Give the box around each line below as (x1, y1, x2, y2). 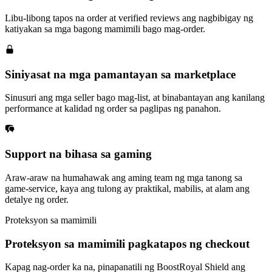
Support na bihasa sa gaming (5, 148, 152, 161)
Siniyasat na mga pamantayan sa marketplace (5, 67, 236, 81)
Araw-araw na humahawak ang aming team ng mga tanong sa (5, 172, 242, 183)
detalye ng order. (5, 194, 69, 205)
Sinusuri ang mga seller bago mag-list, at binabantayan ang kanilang (5, 92, 265, 103)
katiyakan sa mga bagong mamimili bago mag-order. (5, 24, 205, 35)
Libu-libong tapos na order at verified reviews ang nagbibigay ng (5, 13, 253, 24)
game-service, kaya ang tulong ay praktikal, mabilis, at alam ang (5, 183, 250, 194)
